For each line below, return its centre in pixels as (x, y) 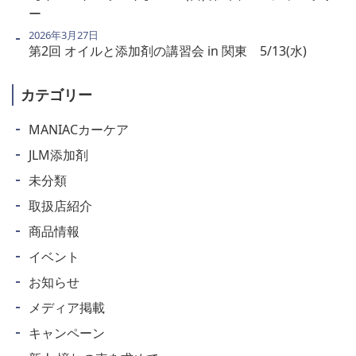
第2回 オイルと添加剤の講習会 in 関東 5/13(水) (167, 50)
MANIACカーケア (78, 129)
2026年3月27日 (63, 35)
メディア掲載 (66, 307)
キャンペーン (66, 333)
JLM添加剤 (58, 155)
